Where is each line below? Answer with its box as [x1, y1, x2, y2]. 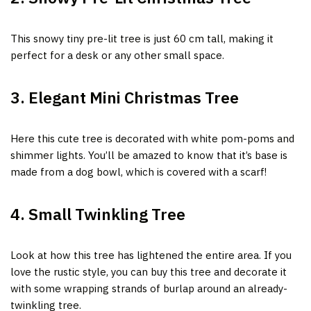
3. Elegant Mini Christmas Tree [10, 86, 242, 108]
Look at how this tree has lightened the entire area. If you [10, 248, 292, 262]
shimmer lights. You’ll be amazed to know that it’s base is [10, 148, 287, 162]
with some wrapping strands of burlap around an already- [10, 281, 287, 295]
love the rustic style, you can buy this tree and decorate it [10, 264, 287, 278]
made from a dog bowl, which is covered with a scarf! [10, 165, 267, 178]
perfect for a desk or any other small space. [10, 48, 224, 62]
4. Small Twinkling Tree [10, 203, 185, 224]
